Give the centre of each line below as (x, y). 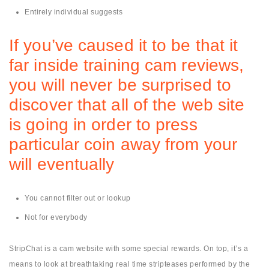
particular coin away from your (123, 144)
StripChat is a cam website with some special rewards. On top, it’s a (128, 248)
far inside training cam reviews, (127, 65)
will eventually (62, 164)
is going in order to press (103, 124)
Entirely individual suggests (74, 12)
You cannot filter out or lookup (78, 198)
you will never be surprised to (120, 85)
